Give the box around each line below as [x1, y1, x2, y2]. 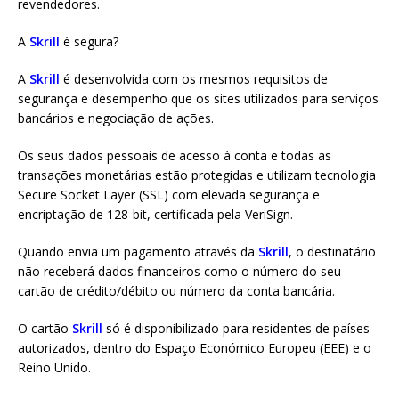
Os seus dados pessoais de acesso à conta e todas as [18, 147, 331, 164]
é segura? [60, 33, 118, 50]
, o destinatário [289, 243, 376, 260]
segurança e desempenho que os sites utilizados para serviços [18, 90, 379, 107]
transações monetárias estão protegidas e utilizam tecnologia [18, 167, 376, 183]
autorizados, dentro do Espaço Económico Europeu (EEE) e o [18, 339, 371, 356]
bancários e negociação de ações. [18, 110, 214, 126]
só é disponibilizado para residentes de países [102, 320, 370, 337]
